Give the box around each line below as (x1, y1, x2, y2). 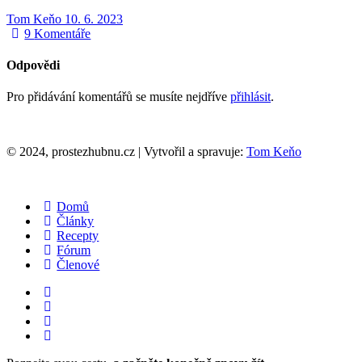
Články (57, 214, 95, 229)
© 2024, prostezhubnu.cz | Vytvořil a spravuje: (6, 145, 246, 159)
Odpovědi (6, 58, 60, 73)
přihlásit (230, 90, 271, 104)
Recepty (57, 229, 99, 243)
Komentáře (34, 26, 91, 40)
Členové (57, 258, 100, 272)
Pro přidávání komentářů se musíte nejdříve (6, 90, 230, 104)
